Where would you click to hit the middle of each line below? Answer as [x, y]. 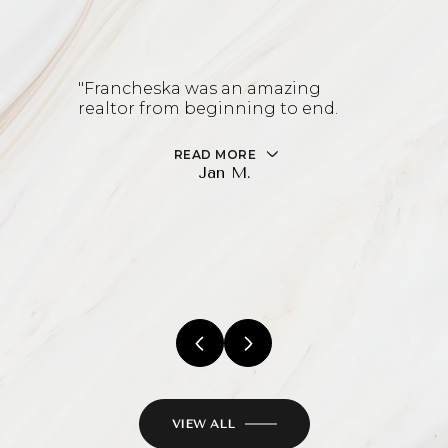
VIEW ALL [203, 424]
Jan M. [224, 172]
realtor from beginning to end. [208, 108]
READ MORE [215, 154]
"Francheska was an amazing [199, 88]
